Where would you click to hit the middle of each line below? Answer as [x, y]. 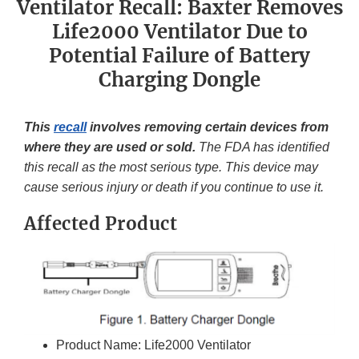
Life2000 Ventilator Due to [179, 32]
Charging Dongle [179, 80]
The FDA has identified [262, 147]
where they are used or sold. [110, 147]
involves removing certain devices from [208, 127]
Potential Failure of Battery [179, 56]
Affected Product [101, 224]
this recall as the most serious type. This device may [171, 167]
